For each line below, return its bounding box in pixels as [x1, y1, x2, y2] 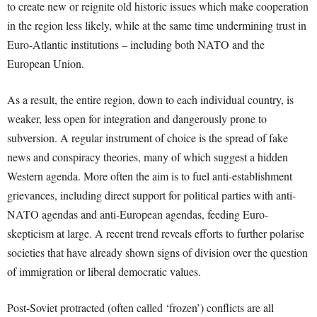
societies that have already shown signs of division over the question [7, 245, 308, 260]
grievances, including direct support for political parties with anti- [7, 188, 296, 202]
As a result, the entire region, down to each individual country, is [7, 92, 294, 107]
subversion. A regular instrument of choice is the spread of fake [7, 130, 288, 145]
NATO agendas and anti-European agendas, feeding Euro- [7, 207, 268, 221]
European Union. [7, 56, 84, 71]
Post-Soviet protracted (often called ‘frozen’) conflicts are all [7, 300, 274, 315]
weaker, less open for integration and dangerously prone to [7, 111, 267, 126]
